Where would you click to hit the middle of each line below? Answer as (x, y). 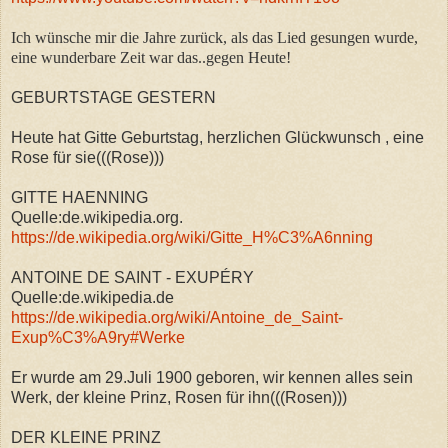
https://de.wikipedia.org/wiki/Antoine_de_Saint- (177, 317)
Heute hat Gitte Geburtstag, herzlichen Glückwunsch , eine (217, 137)
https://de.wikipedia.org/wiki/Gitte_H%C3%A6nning (192, 237)
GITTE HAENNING (79, 197)
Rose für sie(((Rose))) (87, 157)
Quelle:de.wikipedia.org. (97, 217)
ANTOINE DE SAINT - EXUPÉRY (132, 277)
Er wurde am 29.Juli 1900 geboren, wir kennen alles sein (212, 377)
